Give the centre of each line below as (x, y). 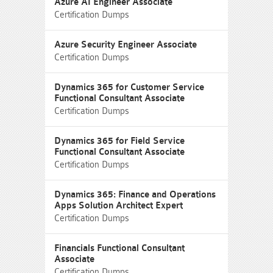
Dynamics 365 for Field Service (119, 141)
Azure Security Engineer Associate (126, 45)
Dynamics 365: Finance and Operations (135, 195)
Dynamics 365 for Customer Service (129, 87)
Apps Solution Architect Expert (119, 206)
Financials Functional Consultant (119, 248)
